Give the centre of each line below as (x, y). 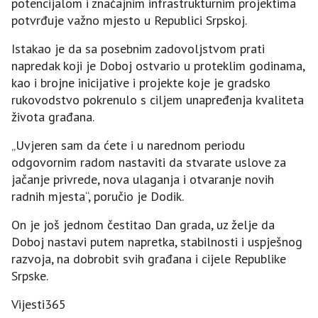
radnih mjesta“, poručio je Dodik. (98, 196)
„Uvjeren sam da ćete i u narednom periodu (128, 145)
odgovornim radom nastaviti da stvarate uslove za (149, 162)
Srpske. (30, 275)
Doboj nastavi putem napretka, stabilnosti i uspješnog (157, 241)
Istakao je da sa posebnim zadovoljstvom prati (138, 48)
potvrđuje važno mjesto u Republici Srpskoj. (129, 20)
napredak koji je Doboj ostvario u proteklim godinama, (158, 65)
